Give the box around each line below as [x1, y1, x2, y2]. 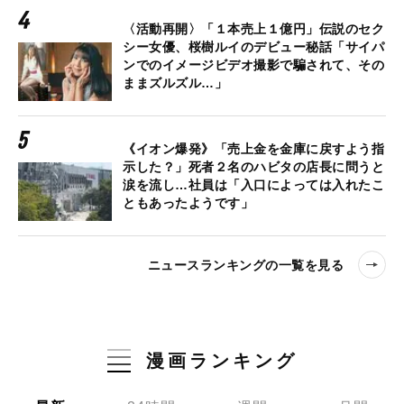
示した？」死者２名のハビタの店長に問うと [123, 160, 384, 175]
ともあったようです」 [123, 196, 253, 211]
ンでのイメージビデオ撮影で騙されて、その [123, 58, 384, 73]
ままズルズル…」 [123, 76, 227, 91]
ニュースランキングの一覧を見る [147, 257, 344, 272]
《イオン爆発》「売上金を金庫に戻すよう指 [123, 142, 384, 157]
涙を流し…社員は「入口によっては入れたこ [123, 178, 384, 193]
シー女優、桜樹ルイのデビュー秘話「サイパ [123, 40, 384, 55]
